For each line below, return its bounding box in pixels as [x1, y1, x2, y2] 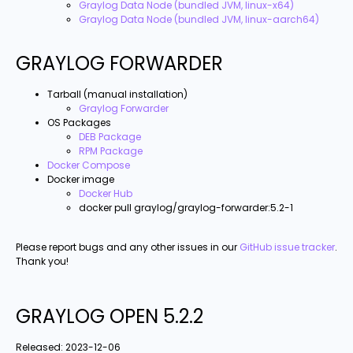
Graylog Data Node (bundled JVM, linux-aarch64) [79, 13, 319, 27]
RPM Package [79, 143, 143, 158]
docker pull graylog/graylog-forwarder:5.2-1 [79, 200, 293, 214]
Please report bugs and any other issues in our [16, 240, 240, 255]
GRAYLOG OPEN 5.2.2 [16, 303, 203, 330]
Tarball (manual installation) [47, 87, 188, 101]
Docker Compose [47, 158, 130, 172]
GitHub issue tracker [240, 240, 335, 255]
